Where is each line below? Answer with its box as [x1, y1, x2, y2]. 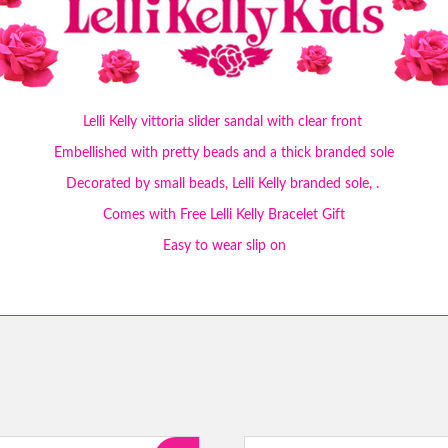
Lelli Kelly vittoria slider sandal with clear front [82, 114, 366, 129]
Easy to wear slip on [162, 238, 286, 253]
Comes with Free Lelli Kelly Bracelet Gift [103, 207, 345, 222]
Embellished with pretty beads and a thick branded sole [54, 145, 394, 160]
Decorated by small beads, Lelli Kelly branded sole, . [65, 176, 383, 191]
